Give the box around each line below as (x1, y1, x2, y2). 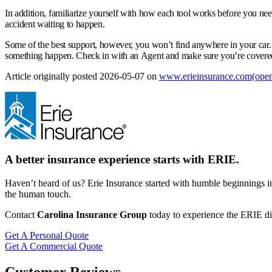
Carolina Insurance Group (37, 209, 147, 220)
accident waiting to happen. (5, 18, 105, 29)
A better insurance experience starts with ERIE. (5, 153, 239, 166)
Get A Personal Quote (5, 229, 89, 240)
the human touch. (5, 188, 71, 199)
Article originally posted (5, 70, 100, 81)
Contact (5, 209, 37, 220)
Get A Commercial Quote (5, 240, 103, 251)
